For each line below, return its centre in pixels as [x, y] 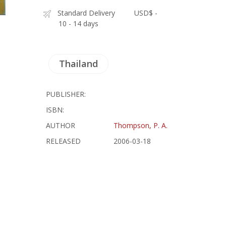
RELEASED [64, 141]
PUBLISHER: [66, 94]
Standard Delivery [87, 13]
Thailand [79, 64]
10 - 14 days [79, 23]
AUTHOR [61, 125]
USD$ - [146, 13]
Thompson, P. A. [141, 125]
